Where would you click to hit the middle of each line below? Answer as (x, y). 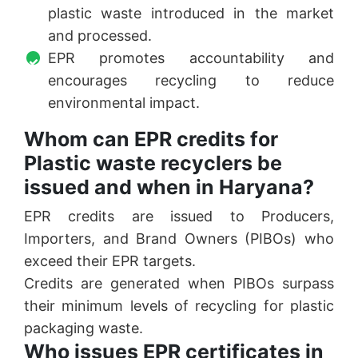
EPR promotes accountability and (191, 58)
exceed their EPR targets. (110, 261)
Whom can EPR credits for (151, 139)
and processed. (100, 36)
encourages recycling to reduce (191, 81)
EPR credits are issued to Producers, (179, 217)
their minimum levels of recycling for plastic (179, 306)
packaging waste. (84, 328)
